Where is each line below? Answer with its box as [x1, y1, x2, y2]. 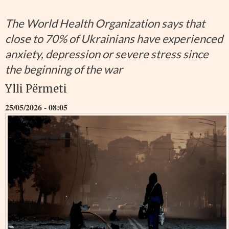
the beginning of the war [5, 62, 123, 77]
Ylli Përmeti [5, 82, 67, 96]
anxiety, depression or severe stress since [5, 47, 209, 61]
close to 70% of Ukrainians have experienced [5, 32, 223, 46]
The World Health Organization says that [5, 16, 205, 31]
